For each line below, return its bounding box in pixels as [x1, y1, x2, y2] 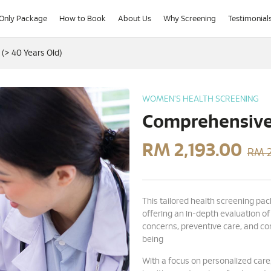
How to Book [59, 15, 106, 23]
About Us [118, 15, 152, 23]
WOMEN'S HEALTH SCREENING [142, 95, 259, 103]
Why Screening [163, 15, 217, 23]
